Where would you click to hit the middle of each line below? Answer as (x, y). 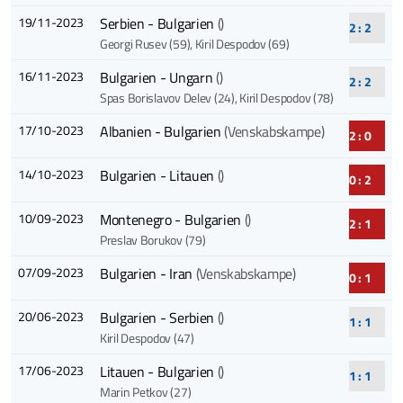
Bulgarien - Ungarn (157, 78)
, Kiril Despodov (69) (240, 44)
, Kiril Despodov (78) (284, 98)
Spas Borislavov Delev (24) (167, 98)
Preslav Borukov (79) (152, 240)
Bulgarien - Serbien (158, 318)
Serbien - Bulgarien (158, 24)
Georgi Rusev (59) (145, 44)
